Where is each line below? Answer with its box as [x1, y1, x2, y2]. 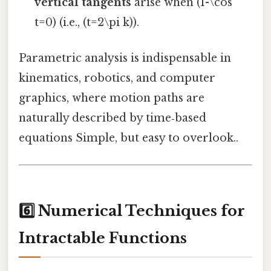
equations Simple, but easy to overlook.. [19, 131, 238, 145]
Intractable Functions [19, 229, 187, 247]
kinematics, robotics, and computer [19, 71, 215, 85]
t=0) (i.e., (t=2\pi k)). [34, 16, 140, 30]
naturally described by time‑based [19, 111, 206, 125]
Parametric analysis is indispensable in [19, 51, 231, 65]
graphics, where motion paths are [19, 91, 204, 105]
